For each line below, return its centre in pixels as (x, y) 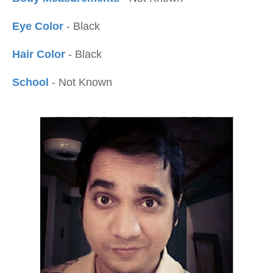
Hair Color (40, 54)
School (32, 82)
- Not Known (82, 82)
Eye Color (38, 26)
